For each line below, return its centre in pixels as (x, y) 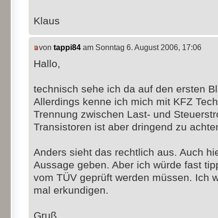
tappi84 (67, 47)
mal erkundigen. (71, 190)
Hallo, (47, 63)
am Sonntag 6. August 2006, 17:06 (141, 47)
